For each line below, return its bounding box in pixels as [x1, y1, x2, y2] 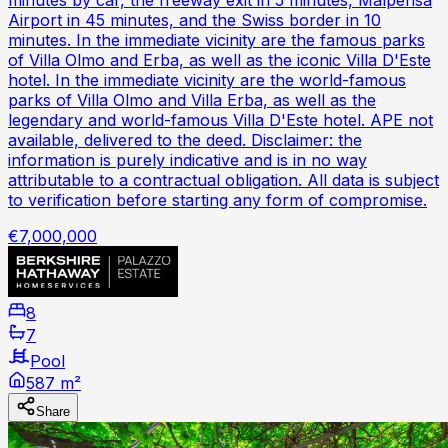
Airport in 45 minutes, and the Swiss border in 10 [8, 9, 381, 30]
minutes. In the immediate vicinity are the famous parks [8, 29, 425, 50]
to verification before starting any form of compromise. [8, 189, 427, 210]
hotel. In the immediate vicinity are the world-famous [8, 69, 406, 90]
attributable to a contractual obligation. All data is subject [8, 169, 439, 190]
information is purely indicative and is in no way [8, 149, 367, 170]
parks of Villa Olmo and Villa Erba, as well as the [8, 89, 376, 110]
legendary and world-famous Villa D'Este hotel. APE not [8, 109, 433, 130]
